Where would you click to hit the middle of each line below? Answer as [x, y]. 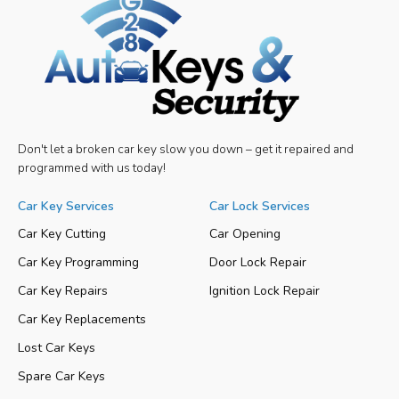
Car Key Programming [78, 262]
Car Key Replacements [82, 319]
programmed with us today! [92, 167]
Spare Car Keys [61, 376]
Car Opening [245, 233]
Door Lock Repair [258, 262]
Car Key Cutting [62, 233]
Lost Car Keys [57, 347]
